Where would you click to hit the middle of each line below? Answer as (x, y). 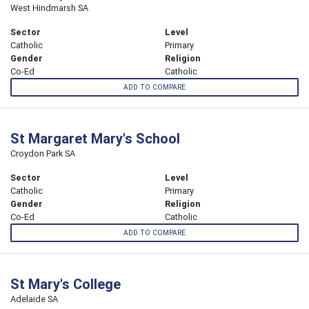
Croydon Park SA (43, 154)
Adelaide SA (34, 299)
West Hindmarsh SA (49, 8)
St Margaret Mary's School (95, 139)
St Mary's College (66, 284)
